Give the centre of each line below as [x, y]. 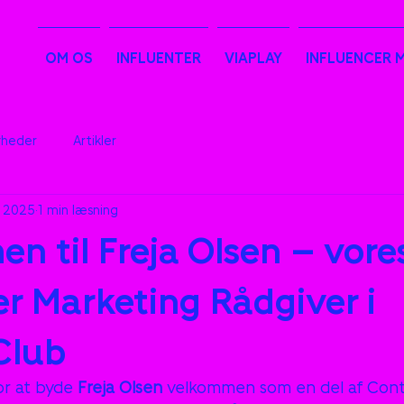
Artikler [95, 140]
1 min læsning [78, 209]
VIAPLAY [253, 57]
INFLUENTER [159, 57]
